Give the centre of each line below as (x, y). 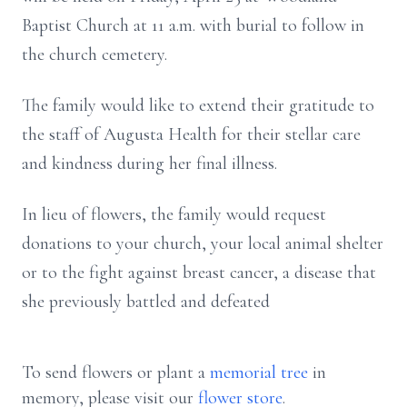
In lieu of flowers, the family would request (174, 214)
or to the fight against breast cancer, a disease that (199, 273)
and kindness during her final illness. (149, 164)
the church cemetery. (94, 55)
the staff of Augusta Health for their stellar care (191, 134)
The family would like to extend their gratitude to (198, 105)
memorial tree (259, 372)
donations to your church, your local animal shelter (203, 243)
